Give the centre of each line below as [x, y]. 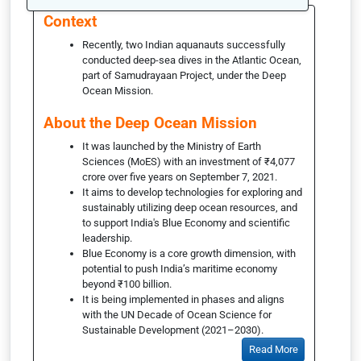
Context [70, 21]
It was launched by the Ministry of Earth [172, 146]
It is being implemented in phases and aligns [183, 299]
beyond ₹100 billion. [127, 284]
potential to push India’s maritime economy [180, 268]
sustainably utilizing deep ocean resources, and [190, 207]
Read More [273, 350]
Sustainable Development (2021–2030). [173, 330]
